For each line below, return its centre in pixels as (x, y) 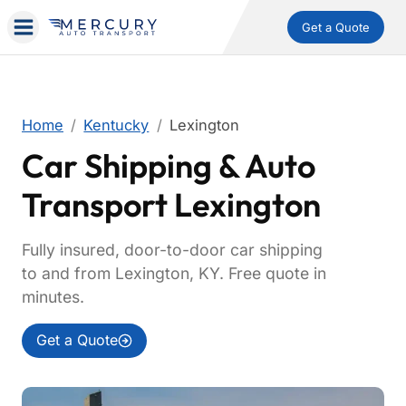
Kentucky (116, 125)
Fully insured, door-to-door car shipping (172, 250)
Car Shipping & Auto (169, 165)
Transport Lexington (171, 204)
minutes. (53, 297)
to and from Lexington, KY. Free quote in (174, 273)
